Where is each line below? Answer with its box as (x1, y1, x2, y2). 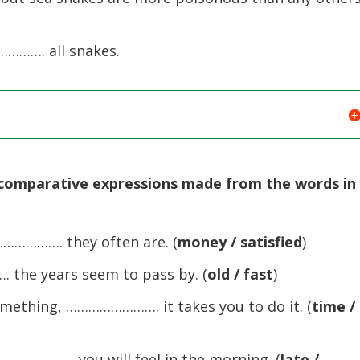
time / (312, 297, 356, 316)
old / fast (207, 264, 274, 284)
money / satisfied (178, 232, 303, 252)
